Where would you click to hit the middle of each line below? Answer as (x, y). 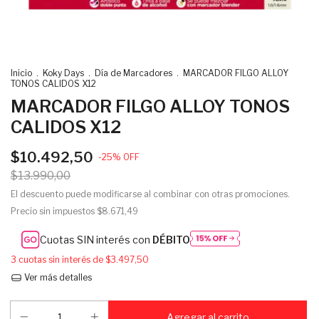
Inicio (21, 73)
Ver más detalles (57, 278)
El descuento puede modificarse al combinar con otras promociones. (150, 194)
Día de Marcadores (134, 73)
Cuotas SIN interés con (96, 240)
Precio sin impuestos (54, 211)
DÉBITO (172, 240)
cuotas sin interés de (62, 260)
